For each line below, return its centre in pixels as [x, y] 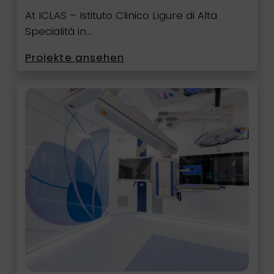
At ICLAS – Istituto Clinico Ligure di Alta [121, 16]
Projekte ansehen [75, 58]
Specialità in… [58, 31]
